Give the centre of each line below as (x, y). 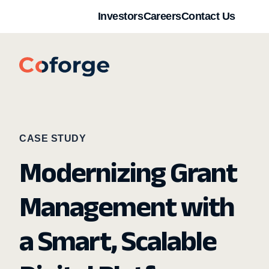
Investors (121, 16)
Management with (127, 206)
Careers (162, 16)
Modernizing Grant (128, 172)
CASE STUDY (53, 138)
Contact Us (208, 16)
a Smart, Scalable (118, 240)
